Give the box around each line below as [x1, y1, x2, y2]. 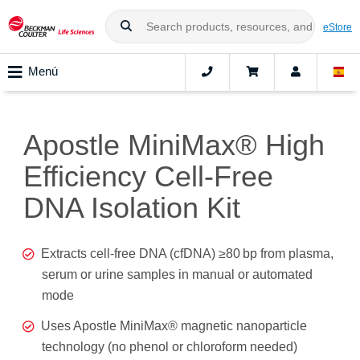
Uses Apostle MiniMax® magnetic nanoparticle [41, 319, 307, 333]
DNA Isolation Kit [23, 191, 240, 225]
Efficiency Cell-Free [23, 160, 273, 194]
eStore [323, 21, 352, 32]
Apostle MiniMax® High [23, 129, 325, 162]
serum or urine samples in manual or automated [42, 268, 313, 282]
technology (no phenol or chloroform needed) [42, 340, 297, 354]
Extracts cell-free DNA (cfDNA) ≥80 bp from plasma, [41, 247, 333, 261]
